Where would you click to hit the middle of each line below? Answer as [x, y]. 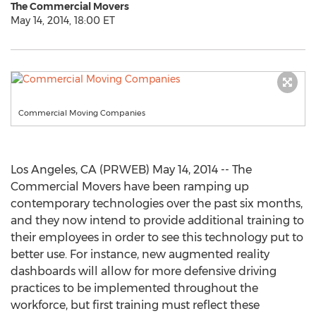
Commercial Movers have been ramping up [130, 187]
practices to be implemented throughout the [134, 288]
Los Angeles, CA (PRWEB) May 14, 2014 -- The [131, 170]
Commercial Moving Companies [82, 113]
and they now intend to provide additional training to [157, 220]
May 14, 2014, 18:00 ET [63, 20]
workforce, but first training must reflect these [135, 305]
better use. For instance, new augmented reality [140, 254]
